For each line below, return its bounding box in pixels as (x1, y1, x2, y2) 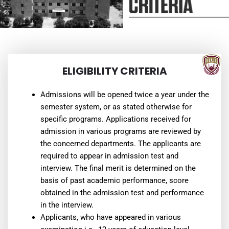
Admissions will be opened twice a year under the (40, 89, 209, 99)
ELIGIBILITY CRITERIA (62, 63, 167, 78)
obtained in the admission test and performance (40, 188, 204, 197)
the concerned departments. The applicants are (40, 139, 201, 148)
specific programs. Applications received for (40, 114, 191, 124)
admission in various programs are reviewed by (40, 126, 201, 136)
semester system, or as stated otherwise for (40, 102, 192, 111)
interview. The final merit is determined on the (40, 163, 196, 173)
